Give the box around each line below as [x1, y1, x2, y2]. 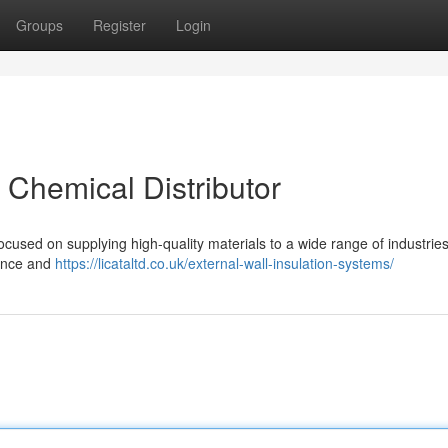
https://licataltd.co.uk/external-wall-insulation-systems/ [55, 253, 394, 273]
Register [93, 15, 146, 35]
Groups [16, 15, 63, 35]
